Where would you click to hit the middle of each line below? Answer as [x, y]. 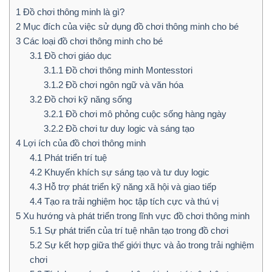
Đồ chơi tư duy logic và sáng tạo [128, 129]
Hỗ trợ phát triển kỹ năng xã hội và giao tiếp [129, 187]
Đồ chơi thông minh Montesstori [127, 70]
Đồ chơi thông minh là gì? [73, 12]
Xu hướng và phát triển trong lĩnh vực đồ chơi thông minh [135, 216]
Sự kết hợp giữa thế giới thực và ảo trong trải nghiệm [148, 245]
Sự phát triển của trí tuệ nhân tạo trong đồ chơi [135, 231]
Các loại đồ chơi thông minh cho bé [92, 41]
